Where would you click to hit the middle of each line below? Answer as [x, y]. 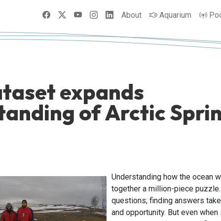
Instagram [115, 14]
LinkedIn [128, 14]
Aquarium [175, 15]
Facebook [67, 14]
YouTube [96, 14]
